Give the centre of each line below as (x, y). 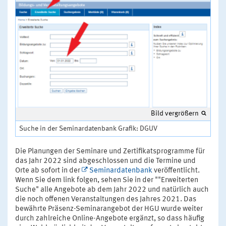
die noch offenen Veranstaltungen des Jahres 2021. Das (106, 200)
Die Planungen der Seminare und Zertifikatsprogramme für (110, 152)
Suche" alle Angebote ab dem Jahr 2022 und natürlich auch (112, 190)
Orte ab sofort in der (48, 171)
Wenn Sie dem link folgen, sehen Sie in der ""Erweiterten (107, 181)
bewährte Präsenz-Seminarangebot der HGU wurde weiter (109, 209)
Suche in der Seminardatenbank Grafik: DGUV (88, 129)
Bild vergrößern (175, 114)
